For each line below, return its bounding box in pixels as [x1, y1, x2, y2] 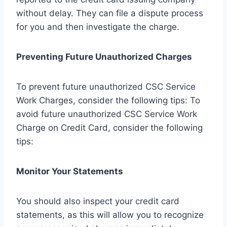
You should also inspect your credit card [16, 196, 179, 206]
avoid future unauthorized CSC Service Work [16, 108, 197, 119]
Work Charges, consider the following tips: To [16, 95, 200, 105]
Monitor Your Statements [16, 166, 123, 176]
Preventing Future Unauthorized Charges [16, 51, 192, 62]
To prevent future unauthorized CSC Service [16, 81, 196, 92]
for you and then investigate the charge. [16, 21, 179, 32]
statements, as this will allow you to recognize [16, 209, 204, 220]
